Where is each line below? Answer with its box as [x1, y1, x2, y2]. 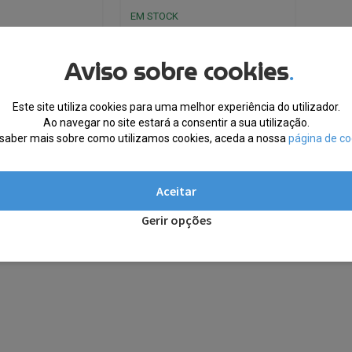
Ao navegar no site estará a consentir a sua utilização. [42, 115, 310, 129]
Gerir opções [141, 211, 211, 228]
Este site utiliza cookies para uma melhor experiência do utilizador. [12, 100, 340, 113]
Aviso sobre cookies [64, 53, 288, 90]
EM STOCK [130, 10, 178, 23]
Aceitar [156, 182, 196, 199]
